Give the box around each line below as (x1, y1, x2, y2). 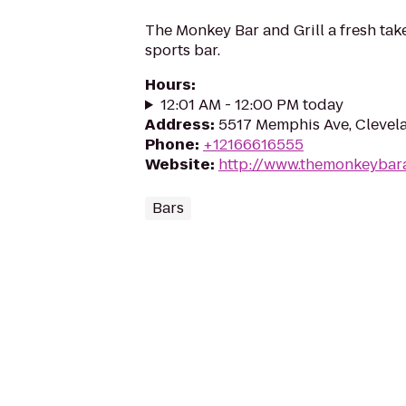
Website (145, 154, 210, 175)
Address (145, 114, 210, 135)
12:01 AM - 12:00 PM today (159, 94, 343, 115)
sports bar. (145, 40, 220, 61)
